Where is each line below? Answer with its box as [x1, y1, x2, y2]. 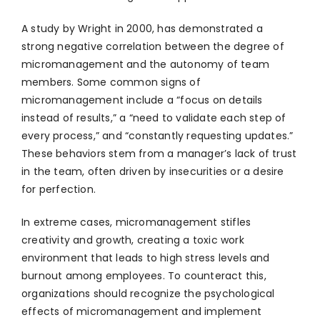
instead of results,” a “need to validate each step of [21, 111, 286, 126]
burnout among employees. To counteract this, [21, 269, 266, 284]
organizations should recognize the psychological [21, 286, 275, 301]
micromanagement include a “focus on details [21, 93, 263, 108]
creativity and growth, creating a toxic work [21, 233, 244, 248]
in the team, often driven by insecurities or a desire [21, 164, 284, 179]
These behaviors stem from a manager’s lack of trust [21, 146, 297, 161]
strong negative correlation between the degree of [21, 39, 284, 54]
